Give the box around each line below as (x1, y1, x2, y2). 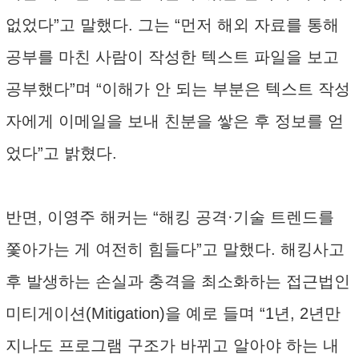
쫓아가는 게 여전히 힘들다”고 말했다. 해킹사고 (6, 240, 345, 258)
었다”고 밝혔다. (6, 144, 117, 162)
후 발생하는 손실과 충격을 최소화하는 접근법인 (6, 272, 350, 290)
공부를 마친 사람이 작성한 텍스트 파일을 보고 (6, 48, 339, 66)
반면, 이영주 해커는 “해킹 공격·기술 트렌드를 (6, 208, 334, 226)
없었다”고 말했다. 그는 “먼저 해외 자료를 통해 (6, 16, 339, 34)
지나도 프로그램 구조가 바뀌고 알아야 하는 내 (6, 337, 339, 354)
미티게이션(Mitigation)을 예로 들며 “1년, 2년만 (6, 305, 341, 322)
